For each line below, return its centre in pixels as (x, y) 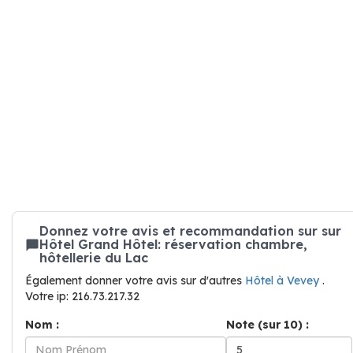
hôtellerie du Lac (94, 258)
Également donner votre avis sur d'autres (135, 281)
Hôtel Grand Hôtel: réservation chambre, (173, 244)
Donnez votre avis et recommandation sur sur (190, 231)
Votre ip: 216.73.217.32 (82, 296)
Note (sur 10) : (268, 325)
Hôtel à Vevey (284, 281)
